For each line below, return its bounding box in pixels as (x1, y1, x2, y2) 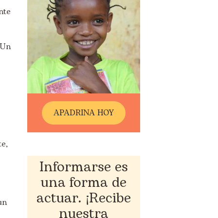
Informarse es (39, 157, 128, 178)
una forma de (40, 172, 127, 193)
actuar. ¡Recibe (36, 188, 131, 209)
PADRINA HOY (59, 107, 114, 119)
